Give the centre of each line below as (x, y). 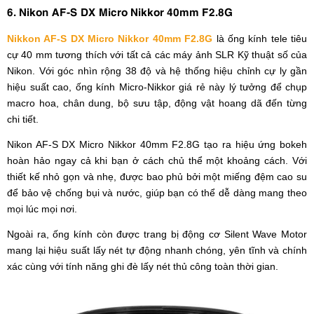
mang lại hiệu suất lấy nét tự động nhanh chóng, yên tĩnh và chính (157, 251)
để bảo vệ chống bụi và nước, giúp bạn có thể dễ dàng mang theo (157, 193)
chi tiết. (24, 120)
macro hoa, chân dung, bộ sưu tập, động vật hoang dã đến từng (157, 103)
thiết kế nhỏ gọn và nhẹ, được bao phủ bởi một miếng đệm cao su (157, 177)
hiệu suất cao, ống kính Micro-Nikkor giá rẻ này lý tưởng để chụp (157, 87)
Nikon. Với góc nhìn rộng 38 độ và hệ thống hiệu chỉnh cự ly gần (157, 71)
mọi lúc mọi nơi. (42, 209)
